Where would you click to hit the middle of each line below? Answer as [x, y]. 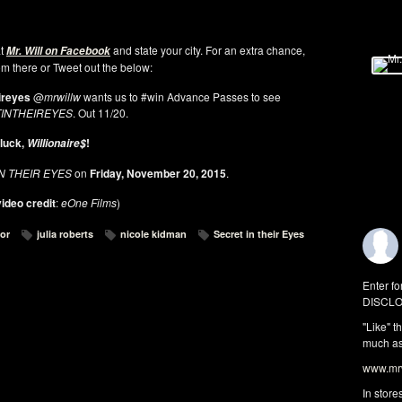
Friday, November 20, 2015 [157, 173]
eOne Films [87, 202]
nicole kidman [153, 234]
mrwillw [62, 96]
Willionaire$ [57, 143]
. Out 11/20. [100, 113]
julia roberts [65, 234]
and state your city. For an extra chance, [208, 50]
